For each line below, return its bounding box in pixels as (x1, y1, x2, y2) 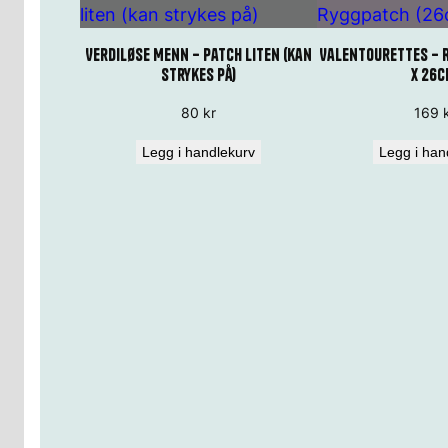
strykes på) (160, 63, 236, 85)
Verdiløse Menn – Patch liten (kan (84, 43, 312, 65)
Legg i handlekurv (141, 143, 255, 160)
